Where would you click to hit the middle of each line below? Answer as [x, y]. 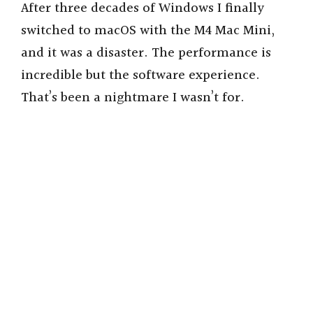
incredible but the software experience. [140, 76]
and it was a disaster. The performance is [146, 53]
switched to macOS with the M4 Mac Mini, [148, 31]
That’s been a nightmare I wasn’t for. [133, 98]
